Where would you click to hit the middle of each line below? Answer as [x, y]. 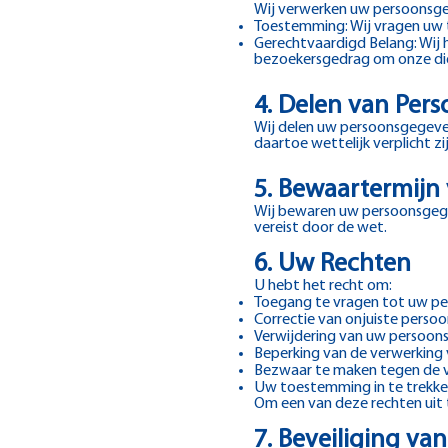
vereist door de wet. [320, 228]
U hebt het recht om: [323, 286]
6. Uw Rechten [332, 264]
